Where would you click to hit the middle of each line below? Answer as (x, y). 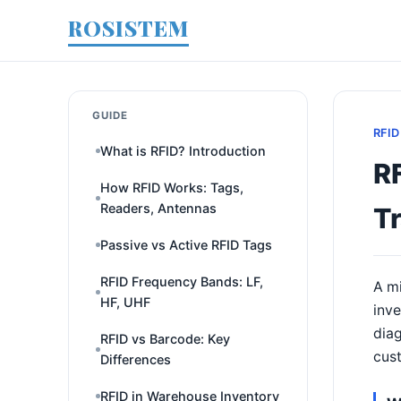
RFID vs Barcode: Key (165, 339)
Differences (136, 359)
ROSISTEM (128, 28)
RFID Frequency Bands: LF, (182, 282)
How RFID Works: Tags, (172, 188)
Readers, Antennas (158, 208)
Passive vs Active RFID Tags (186, 245)
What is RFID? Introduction (183, 151)
